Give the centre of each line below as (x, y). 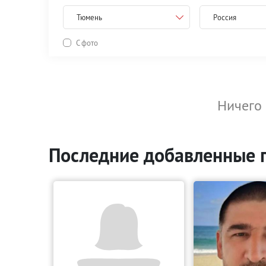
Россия (224, 17)
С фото (87, 42)
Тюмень (89, 17)
